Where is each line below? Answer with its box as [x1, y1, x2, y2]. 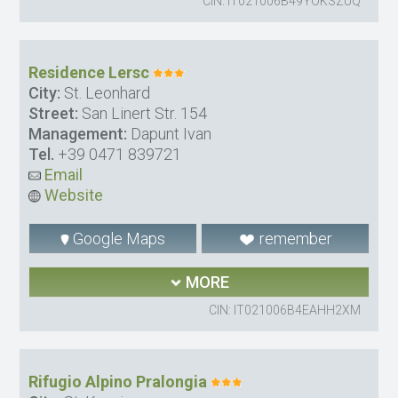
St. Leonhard [60, 84, 151, 103]
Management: [28, 124, 128, 144]
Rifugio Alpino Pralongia [28, 372, 208, 392]
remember [255, 229, 332, 249]
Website [41, 186, 104, 205]
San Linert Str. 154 [78, 104, 208, 123]
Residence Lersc [28, 63, 150, 83]
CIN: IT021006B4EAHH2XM [208, 303, 361, 318]
